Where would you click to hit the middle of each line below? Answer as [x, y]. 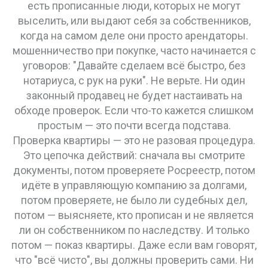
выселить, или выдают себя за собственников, [134, 21]
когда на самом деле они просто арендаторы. [134, 36]
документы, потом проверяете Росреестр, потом [134, 170]
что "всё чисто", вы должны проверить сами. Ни [134, 260]
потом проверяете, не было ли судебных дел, [134, 200]
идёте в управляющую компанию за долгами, [134, 185]
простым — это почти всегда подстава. [134, 125]
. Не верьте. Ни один [195, 80]
